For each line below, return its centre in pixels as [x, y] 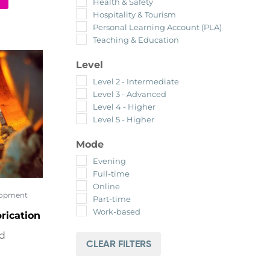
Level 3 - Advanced [129, 94]
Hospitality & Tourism [134, 14]
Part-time [111, 199]
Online [106, 186]
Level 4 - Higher [124, 106]
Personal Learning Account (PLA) [157, 27]
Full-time [111, 173]
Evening [109, 161]
